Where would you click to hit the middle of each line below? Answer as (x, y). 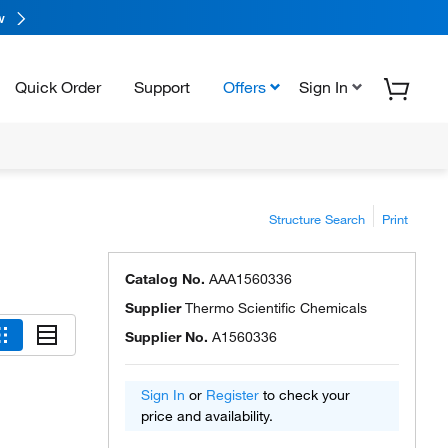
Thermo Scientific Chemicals (276, 308)
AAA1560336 (250, 279)
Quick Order (58, 86)
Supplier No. (166, 337)
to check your (304, 395)
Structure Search (317, 219)
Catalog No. (165, 279)
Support (162, 86)
